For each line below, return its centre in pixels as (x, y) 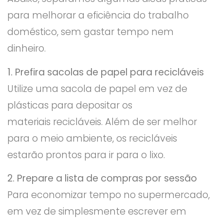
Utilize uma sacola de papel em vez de (97, 89)
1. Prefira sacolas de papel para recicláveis (106, 72)
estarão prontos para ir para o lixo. (86, 155)
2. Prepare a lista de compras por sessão (102, 178)
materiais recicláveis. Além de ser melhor (102, 122)
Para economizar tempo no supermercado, (109, 195)
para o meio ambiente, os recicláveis (92, 138)
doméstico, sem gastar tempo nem (91, 32)
